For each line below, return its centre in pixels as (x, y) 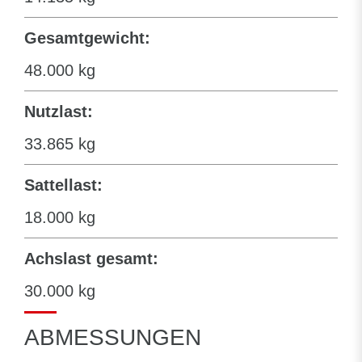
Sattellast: (63, 185)
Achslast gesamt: (91, 258)
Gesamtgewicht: (87, 38)
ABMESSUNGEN (113, 337)
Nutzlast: (59, 111)
